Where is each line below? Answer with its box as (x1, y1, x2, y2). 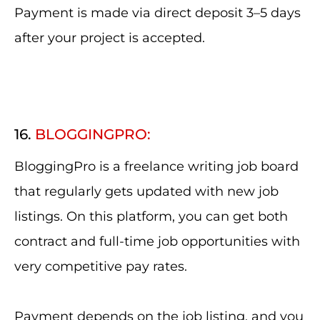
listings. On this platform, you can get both (14, 209, 288, 224)
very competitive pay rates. (14, 259, 187, 274)
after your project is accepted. (14, 30, 205, 46)
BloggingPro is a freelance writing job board (14, 159, 299, 174)
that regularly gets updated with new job (14, 184, 279, 199)
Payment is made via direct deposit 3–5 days (14, 5, 301, 21)
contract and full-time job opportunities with (14, 234, 300, 249)
